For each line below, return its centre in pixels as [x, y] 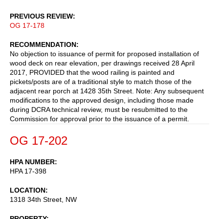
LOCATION [28, 190]
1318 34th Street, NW [43, 199]
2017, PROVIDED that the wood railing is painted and [92, 72]
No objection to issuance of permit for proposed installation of [104, 54]
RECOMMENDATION [43, 44]
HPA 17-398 [28, 171]
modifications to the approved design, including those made [102, 100]
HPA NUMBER [32, 162]
